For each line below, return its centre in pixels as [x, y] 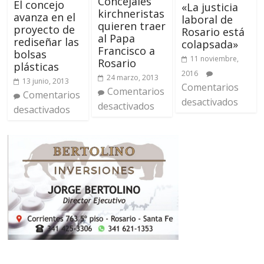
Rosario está [213, 32]
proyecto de [44, 29]
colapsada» [209, 44]
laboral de [207, 20]
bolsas [30, 54]
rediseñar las [47, 42]
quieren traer [131, 26]
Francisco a [126, 51]
